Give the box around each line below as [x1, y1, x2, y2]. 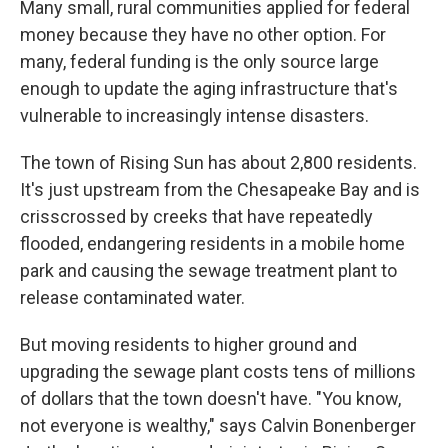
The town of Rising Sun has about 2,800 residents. [20, 152, 417, 173]
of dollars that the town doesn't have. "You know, [20, 388, 401, 409]
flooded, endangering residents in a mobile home [20, 233, 405, 254]
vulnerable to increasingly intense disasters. [20, 105, 369, 126]
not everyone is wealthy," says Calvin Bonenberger [20, 415, 416, 436]
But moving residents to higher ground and [20, 334, 357, 355]
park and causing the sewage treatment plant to [20, 260, 397, 281]
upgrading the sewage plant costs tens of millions [20, 361, 416, 382]
